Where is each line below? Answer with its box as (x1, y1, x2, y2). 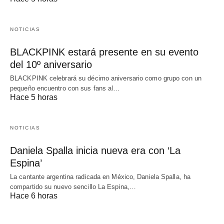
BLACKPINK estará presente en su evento (10, 46, 198, 57)
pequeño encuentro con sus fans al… (10, 84, 120, 92)
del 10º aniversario (10, 58, 92, 70)
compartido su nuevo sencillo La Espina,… (10, 182, 136, 190)
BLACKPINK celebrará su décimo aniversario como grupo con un (10, 74, 201, 82)
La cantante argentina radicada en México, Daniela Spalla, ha (10, 172, 191, 180)
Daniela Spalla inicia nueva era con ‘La (10, 144, 180, 156)
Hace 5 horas (10, 92, 57, 101)
